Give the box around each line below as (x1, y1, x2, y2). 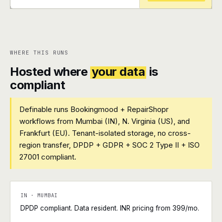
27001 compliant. (19, 152, 76, 162)
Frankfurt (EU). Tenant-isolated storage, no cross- (19, 128, 191, 138)
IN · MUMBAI (20, 192, 58, 199)
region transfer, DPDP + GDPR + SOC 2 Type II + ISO (19, 140, 200, 150)
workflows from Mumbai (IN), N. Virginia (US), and (19, 116, 190, 126)
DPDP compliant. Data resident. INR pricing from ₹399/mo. (20, 204, 199, 212)
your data (91, 64, 145, 79)
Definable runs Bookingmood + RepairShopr (19, 105, 168, 114)
